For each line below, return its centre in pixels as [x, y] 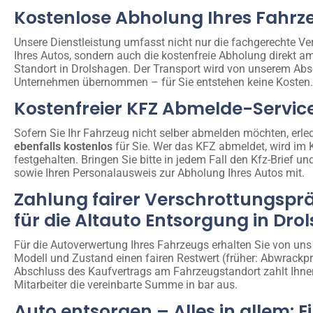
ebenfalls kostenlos [63, 146]
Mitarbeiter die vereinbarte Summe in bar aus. [126, 284]
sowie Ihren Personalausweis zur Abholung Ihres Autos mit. [159, 173]
